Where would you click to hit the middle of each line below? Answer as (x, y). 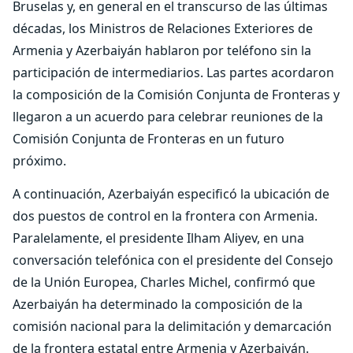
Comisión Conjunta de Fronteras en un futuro (149, 139)
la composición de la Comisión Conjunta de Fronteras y (176, 95)
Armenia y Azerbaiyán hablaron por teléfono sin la (162, 50)
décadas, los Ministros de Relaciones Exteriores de (163, 28)
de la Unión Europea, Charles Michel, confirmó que (164, 282)
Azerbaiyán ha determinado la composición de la (158, 304)
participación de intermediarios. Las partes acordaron (173, 72)
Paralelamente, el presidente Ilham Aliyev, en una (158, 238)
